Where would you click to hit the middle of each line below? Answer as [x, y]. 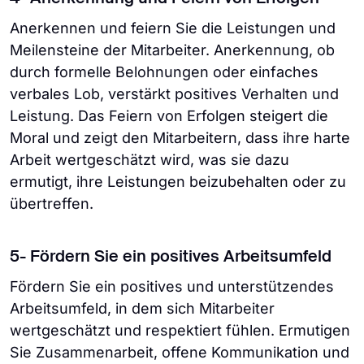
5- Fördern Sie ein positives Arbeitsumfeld [171, 258]
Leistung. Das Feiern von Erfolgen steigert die [169, 116]
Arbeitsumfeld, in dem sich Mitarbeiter [142, 309]
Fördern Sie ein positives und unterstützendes [172, 287]
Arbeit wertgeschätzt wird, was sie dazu [149, 160]
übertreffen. [52, 204]
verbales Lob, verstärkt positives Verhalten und [174, 94]
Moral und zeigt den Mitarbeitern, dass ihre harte [180, 138]
